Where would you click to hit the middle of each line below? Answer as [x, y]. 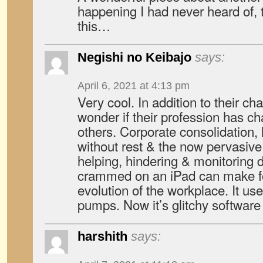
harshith [102, 236]
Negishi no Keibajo [134, 57]
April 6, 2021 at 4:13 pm [134, 86]
